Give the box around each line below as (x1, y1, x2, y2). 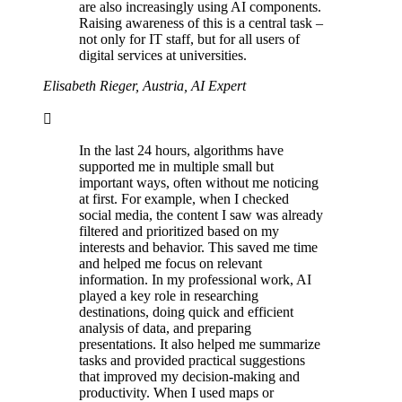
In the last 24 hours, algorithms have (79, 143, 284, 159)
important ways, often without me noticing (79, 175, 319, 191)
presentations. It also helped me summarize (79, 336, 320, 353)
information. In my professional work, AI (79, 272, 311, 288)
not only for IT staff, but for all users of (79, 31, 300, 48)
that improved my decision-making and (79, 369, 300, 385)
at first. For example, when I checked (79, 191, 289, 207)
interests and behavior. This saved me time (79, 240, 318, 256)
